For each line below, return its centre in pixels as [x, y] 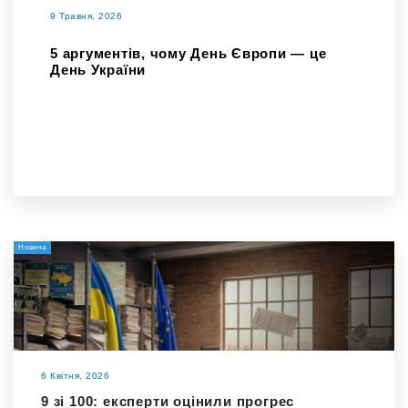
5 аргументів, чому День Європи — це [189, 53]
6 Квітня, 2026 [75, 376]
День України [98, 70]
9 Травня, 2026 [86, 16]
